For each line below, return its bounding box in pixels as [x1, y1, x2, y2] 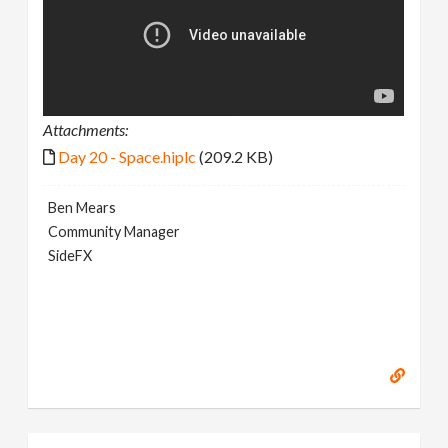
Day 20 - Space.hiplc [58, 147, 197, 167]
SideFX [48, 247, 93, 265]
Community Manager [48, 223, 181, 241]
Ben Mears [48, 199, 117, 217]
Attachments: [43, 120, 129, 140]
